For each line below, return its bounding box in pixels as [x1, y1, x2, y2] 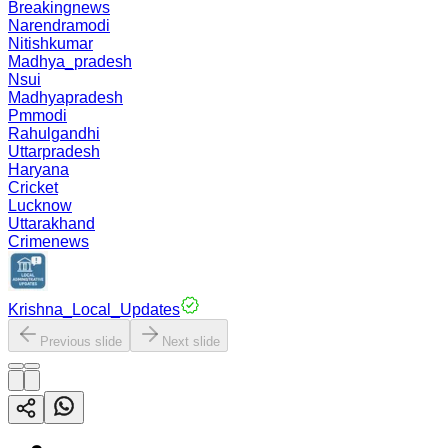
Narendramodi [8, 17, 110, 34]
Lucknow [8, 197, 72, 214]
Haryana [8, 161, 69, 178]
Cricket [8, 179, 58, 196]
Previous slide [40, 334, 122, 349]
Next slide [162, 334, 220, 349]
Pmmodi [8, 107, 67, 124]
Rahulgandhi [8, 125, 100, 142]
